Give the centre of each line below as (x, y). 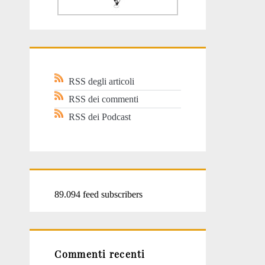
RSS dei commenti (104, 99)
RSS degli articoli (102, 82)
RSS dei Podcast (100, 117)
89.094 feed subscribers (99, 194)
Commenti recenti (100, 254)
